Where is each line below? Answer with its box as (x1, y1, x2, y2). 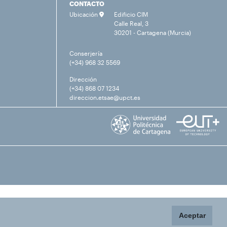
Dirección (69, 75, 97, 83)
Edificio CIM (114, 10, 148, 18)
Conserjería (69, 49, 102, 57)
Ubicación (69, 10, 99, 18)
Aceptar (178, 211, 206, 220)
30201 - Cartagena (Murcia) (114, 28, 191, 36)
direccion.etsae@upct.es (69, 93, 140, 101)
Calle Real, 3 (114, 19, 148, 27)
